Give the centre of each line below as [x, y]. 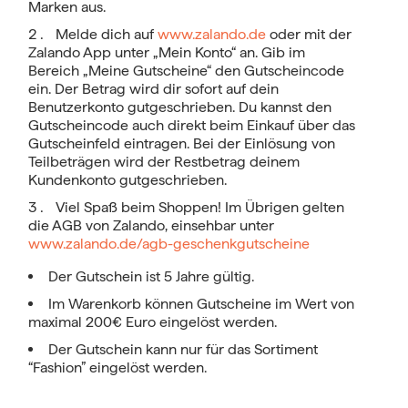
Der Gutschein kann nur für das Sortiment [183, 349]
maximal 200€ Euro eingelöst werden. [153, 321]
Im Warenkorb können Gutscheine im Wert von [201, 303]
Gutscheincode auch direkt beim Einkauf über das [192, 125]
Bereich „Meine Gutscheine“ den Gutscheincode [186, 70]
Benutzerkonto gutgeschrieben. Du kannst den [180, 107]
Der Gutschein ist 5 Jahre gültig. [151, 276]
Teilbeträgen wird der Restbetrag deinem [164, 161]
